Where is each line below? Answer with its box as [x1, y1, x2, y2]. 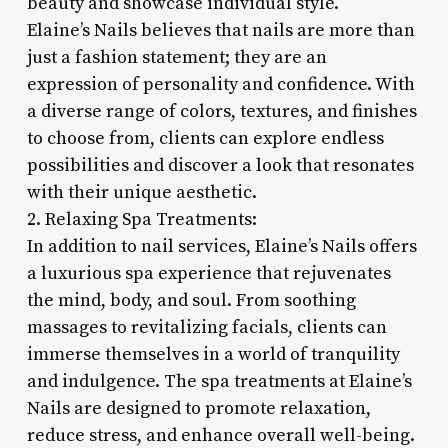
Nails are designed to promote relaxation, [26, 396, 371, 420]
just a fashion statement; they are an [26, 45, 327, 69]
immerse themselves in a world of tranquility [26, 342, 400, 366]
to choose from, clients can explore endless [26, 126, 384, 150]
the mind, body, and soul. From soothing [26, 288, 356, 312]
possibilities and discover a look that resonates [26, 153, 414, 177]
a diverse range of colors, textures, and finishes [26, 99, 417, 123]
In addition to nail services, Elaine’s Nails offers [26, 234, 417, 258]
